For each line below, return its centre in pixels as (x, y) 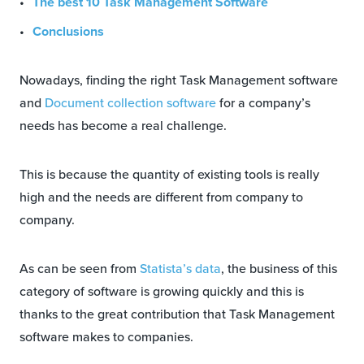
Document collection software (130, 103)
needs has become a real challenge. (123, 126)
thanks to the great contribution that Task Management (177, 314)
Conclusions (68, 32)
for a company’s (263, 103)
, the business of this (279, 269)
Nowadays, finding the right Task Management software (179, 80)
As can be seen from (80, 269)
